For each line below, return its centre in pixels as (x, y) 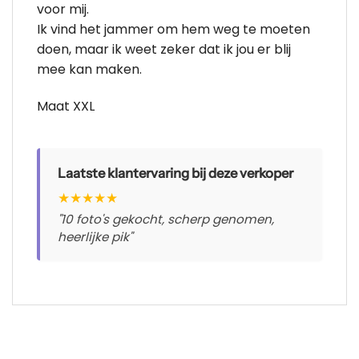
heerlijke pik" (95, 236)
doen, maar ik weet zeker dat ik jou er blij (164, 50)
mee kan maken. (89, 70)
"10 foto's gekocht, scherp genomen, (166, 219)
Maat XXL (66, 106)
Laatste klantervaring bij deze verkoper (175, 173)
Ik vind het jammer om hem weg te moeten (173, 30)
